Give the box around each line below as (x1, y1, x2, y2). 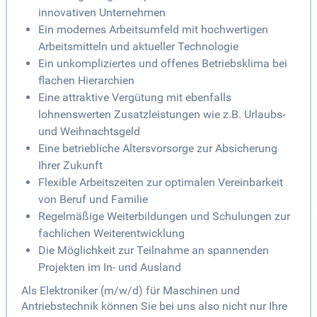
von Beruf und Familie (38, 192, 148, 207)
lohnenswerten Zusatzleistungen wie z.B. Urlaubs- (38, 108, 285, 122)
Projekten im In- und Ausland (38, 260, 181, 275)
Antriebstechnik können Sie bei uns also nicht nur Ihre (21, 299, 287, 313)
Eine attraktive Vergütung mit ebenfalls (38, 91, 231, 105)
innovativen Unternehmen (38, 6, 166, 20)
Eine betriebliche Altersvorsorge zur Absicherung (38, 142, 277, 156)
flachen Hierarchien (38, 74, 134, 88)
